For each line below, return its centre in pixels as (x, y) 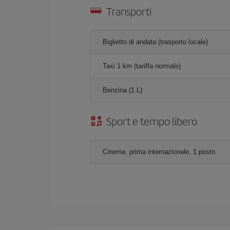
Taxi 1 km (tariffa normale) (142, 66)
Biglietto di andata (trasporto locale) (155, 42)
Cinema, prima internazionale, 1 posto (159, 151)
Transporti (129, 11)
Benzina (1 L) (122, 90)
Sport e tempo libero (152, 121)
